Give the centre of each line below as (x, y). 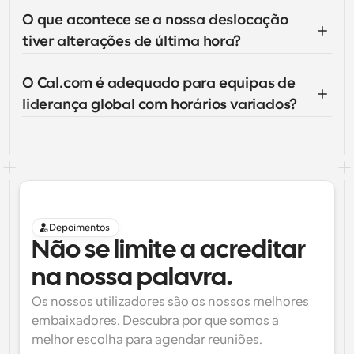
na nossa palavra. (132, 279)
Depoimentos (79, 228)
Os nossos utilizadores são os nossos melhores (170, 302)
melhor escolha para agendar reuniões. (147, 340)
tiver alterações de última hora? (132, 41)
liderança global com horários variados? (160, 104)
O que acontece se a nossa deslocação (155, 20)
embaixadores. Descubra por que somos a (155, 321)
